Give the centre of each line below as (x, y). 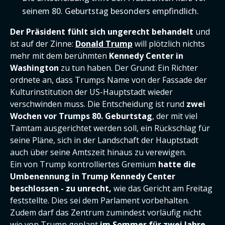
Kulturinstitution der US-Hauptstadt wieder (91, 92)
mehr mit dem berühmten (60, 56)
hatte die (177, 164)
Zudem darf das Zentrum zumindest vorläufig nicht (106, 212)
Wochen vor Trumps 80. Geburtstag (81, 116)
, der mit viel (175, 116)
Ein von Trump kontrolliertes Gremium (84, 164)
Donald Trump (104, 44)
